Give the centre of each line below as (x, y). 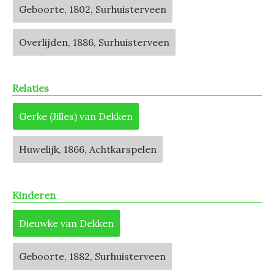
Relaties (31, 88)
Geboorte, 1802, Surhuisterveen (93, 9)
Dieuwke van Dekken (66, 223)
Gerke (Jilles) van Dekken (76, 116)
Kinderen (34, 195)
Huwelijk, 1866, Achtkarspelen (88, 149)
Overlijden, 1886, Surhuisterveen (94, 42)
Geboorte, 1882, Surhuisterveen (92, 256)
